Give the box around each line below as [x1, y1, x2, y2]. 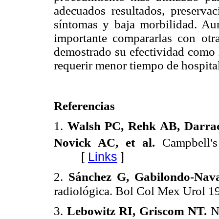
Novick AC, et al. [54, 135, 155, 149]
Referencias [54, 99, 115, 113]
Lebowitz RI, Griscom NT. [66, 204, 207, 218]
